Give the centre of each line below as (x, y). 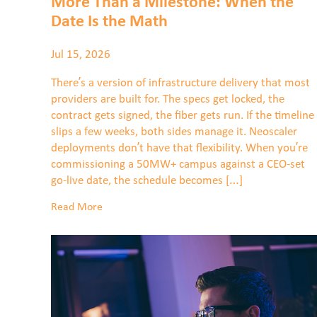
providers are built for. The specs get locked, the (168, 99)
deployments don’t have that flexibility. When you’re (179, 148)
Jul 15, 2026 (81, 54)
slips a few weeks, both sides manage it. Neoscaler (174, 132)
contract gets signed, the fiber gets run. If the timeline (183, 116)
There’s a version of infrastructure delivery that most (180, 83)
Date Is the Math (109, 22)
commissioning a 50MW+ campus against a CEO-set (178, 165)
